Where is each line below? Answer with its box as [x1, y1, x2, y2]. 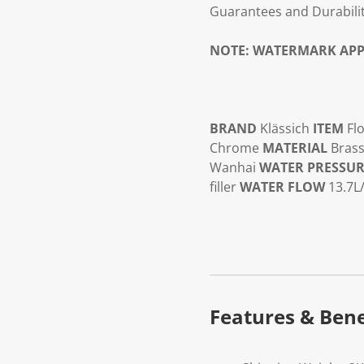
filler [210, 178, 240, 197]
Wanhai [210, 158, 259, 177]
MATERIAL [262, 139, 327, 158]
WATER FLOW [240, 178, 325, 197]
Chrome [210, 139, 262, 158]
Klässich [257, 119, 313, 138]
